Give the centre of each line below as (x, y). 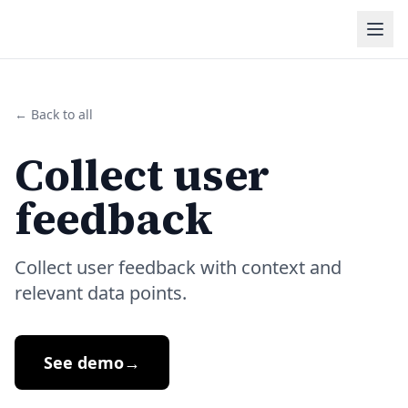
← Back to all (54, 114)
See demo (84, 362)
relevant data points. (101, 293)
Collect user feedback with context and (178, 267)
